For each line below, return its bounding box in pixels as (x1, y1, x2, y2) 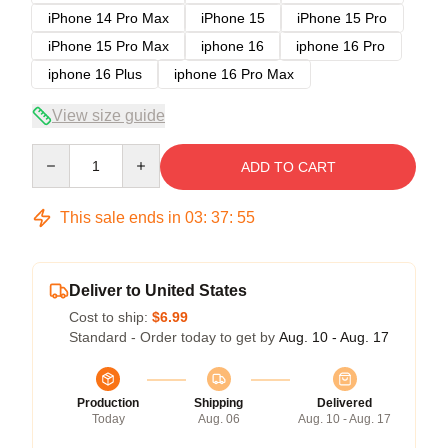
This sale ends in (56, 208, 185, 226)
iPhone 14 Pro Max (48, 9, 169, 26)
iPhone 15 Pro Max (48, 37, 169, 54)
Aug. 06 (197, 411, 240, 426)
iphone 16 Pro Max (174, 65, 294, 82)
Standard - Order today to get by (69, 328, 279, 345)
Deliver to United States (69, 281, 247, 299)
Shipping (194, 395, 243, 410)
